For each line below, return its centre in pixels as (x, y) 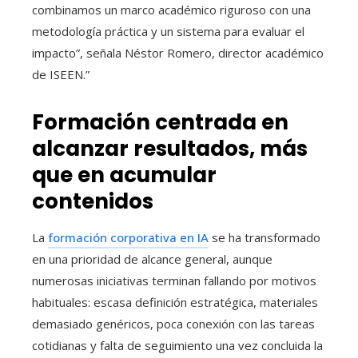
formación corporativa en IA (128, 238)
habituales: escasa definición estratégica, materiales (175, 302)
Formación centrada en (160, 123)
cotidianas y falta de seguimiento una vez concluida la (177, 346)
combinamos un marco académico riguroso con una (171, 10)
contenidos (93, 202)
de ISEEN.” (61, 75)
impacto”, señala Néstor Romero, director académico (178, 53)
